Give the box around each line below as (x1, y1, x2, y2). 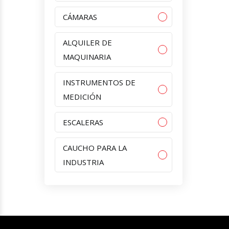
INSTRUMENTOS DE (63, 77, 135, 87)
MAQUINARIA (63, 51, 111, 62)
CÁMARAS (63, 11, 97, 22)
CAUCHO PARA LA (63, 142, 127, 153)
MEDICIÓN (63, 91, 101, 102)
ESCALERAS (63, 117, 103, 127)
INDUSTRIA (63, 156, 104, 167)
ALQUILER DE (63, 37, 112, 48)
